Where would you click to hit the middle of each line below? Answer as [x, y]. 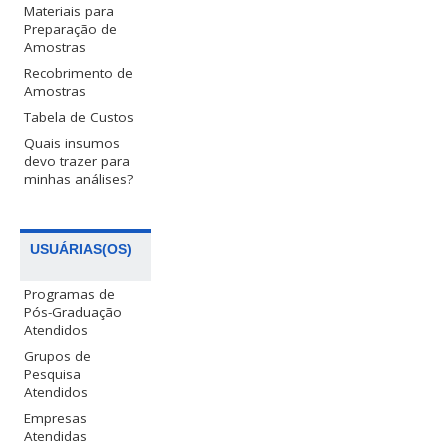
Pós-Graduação [73, 311]
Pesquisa [53, 373]
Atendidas [56, 435]
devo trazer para [77, 161]
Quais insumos [72, 143]
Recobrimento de [79, 73]
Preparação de [71, 29]
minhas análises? [79, 179]
